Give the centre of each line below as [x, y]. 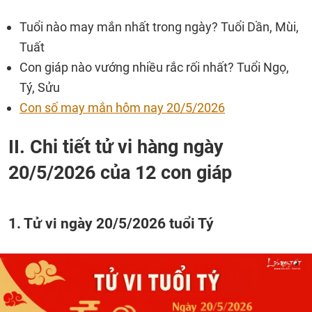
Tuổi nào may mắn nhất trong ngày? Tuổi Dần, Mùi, [159, 27]
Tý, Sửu [40, 87]
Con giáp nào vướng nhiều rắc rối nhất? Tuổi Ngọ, [154, 67]
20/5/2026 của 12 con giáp [120, 173]
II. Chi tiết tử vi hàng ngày [116, 147]
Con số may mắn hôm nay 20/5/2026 [122, 108]
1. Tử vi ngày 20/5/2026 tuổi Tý [111, 223]
